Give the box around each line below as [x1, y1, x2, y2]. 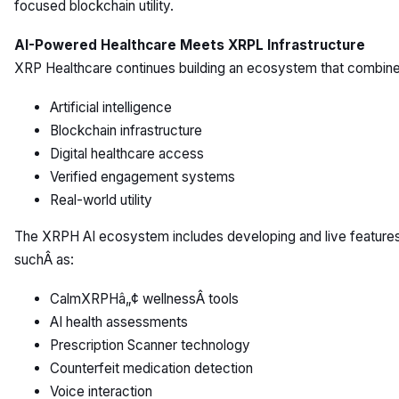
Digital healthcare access [50, 145, 204, 162]
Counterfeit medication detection [50, 360, 253, 378]
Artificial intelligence [50, 99, 172, 116]
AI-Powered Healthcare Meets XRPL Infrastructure [14, 37, 365, 53]
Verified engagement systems [50, 168, 235, 185]
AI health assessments [50, 313, 188, 331]
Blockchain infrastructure [50, 122, 202, 139]
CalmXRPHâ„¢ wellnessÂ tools [50, 290, 239, 308]
